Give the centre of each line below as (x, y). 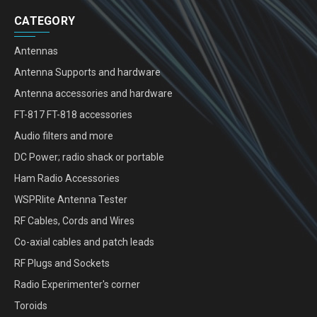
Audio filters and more (64, 136)
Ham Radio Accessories (67, 178)
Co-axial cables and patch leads (84, 242)
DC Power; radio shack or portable (89, 157)
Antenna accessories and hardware (93, 93)
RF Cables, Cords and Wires (74, 220)
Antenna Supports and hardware (87, 72)
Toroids (31, 305)
